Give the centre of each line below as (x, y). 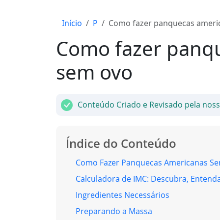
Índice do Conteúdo (121, 143)
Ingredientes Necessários (123, 195)
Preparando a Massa (114, 211)
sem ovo (94, 72)
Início (72, 23)
